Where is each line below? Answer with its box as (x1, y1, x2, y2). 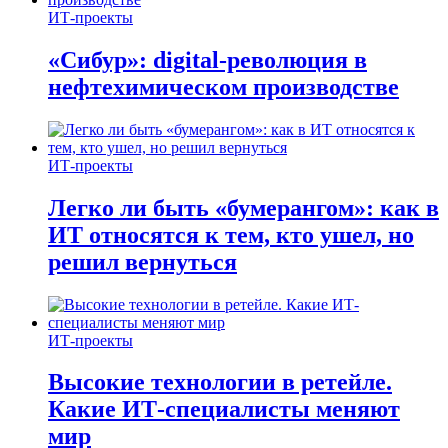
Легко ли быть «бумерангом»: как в (48, 194, 439, 221)
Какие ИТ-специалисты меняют (48, 396, 400, 423)
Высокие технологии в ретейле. (48, 369, 392, 396)
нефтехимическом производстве (48, 73, 399, 100)
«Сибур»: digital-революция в (48, 46, 367, 73)
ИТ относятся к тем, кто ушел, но (48, 221, 414, 248)
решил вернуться (48, 248, 237, 275)
